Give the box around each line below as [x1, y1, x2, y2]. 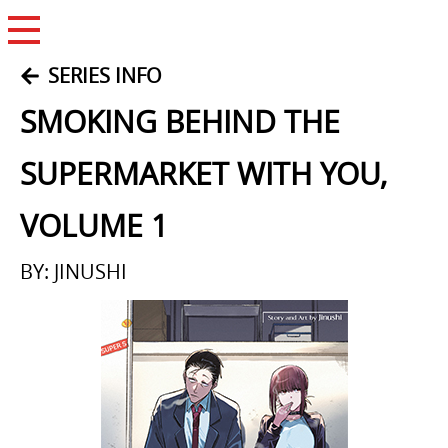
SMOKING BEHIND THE [20, 102, 340, 142]
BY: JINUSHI [20, 258, 127, 285]
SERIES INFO [48, 62, 162, 89]
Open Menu [23, 46, 106, 63]
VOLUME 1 [20, 206, 168, 246]
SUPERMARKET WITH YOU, [20, 154, 387, 194]
